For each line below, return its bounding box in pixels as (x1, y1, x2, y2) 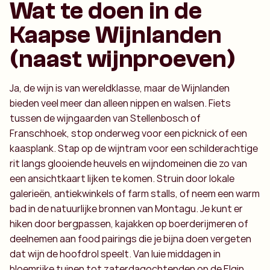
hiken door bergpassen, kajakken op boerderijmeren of (10, 217, 248, 231)
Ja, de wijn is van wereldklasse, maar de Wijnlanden (10, 81, 230, 95)
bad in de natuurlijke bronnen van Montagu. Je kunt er (10, 202, 243, 216)
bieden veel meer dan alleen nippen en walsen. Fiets (10, 96, 231, 110)
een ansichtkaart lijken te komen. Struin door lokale (10, 172, 234, 186)
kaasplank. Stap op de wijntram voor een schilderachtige (10, 142, 258, 155)
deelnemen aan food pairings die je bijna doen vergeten (10, 232, 251, 246)
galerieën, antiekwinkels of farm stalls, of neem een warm (10, 187, 260, 201)
